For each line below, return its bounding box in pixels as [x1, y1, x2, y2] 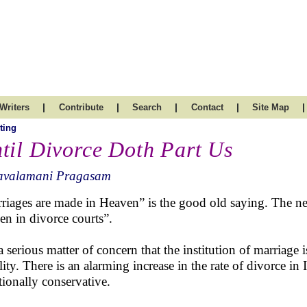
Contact [191, 102, 223, 112]
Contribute [58, 102, 103, 112]
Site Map [252, 102, 289, 112]
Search [132, 102, 162, 112]
